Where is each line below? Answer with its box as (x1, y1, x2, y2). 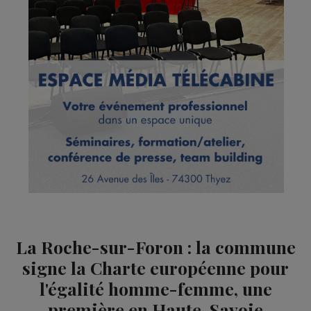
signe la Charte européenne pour (22, 255, 289, 279)
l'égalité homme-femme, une (39, 276, 272, 300)
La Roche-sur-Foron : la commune (15, 235, 296, 258)
